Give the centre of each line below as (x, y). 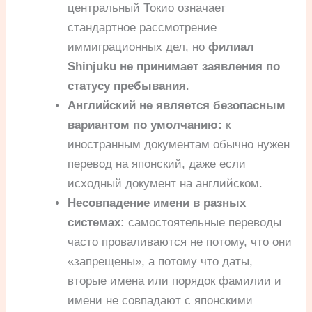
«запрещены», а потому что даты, (161, 262)
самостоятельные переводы (203, 223)
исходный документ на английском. (165, 184)
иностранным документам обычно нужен (179, 145)
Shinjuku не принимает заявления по (174, 67)
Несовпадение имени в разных (157, 203)
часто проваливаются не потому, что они (180, 242)
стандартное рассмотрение (142, 28)
